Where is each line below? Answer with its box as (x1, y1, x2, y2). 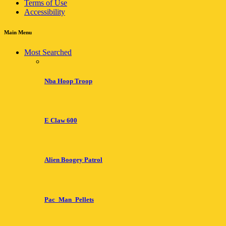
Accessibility (24, 7, 65, 16)
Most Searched (24, 47, 72, 56)
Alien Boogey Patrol (44, 156, 102, 164)
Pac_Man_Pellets (44, 195, 94, 203)
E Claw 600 (44, 117, 77, 125)
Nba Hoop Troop (44, 77, 92, 85)
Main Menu (4, 29, 32, 35)
